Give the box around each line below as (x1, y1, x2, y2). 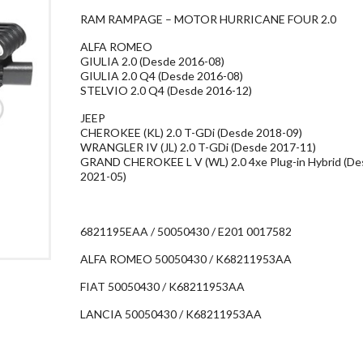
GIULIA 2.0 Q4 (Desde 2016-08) (80, 69, 244, 83)
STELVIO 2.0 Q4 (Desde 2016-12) (80, 83, 253, 97)
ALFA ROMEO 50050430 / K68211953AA (80, 252, 293, 266)
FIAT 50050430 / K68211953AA (80, 280, 246, 293)
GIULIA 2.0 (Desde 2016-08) (80, 54, 225, 68)
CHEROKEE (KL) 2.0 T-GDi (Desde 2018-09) (80, 126, 303, 139)
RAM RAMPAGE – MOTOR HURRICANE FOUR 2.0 (80, 12, 337, 26)
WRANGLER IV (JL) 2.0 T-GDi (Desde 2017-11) (80, 140, 317, 154)
